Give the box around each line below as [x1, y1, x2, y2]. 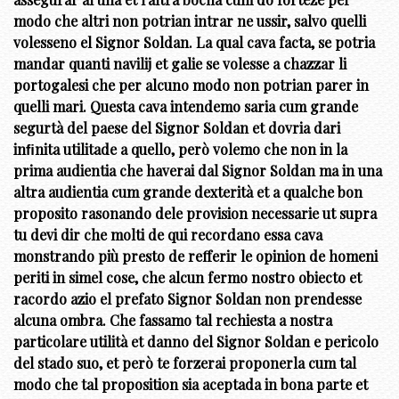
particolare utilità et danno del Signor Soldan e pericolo [13, 332, 379, 352]
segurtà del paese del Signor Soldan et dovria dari [13, 118, 340, 138]
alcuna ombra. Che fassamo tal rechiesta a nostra [13, 311, 332, 330]
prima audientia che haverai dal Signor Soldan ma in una [13, 161, 382, 181]
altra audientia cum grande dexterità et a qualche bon [13, 183, 362, 202]
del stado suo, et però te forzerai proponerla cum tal [13, 354, 356, 373]
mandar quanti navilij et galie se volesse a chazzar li [13, 54, 346, 74]
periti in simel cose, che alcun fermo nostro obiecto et [13, 268, 362, 288]
